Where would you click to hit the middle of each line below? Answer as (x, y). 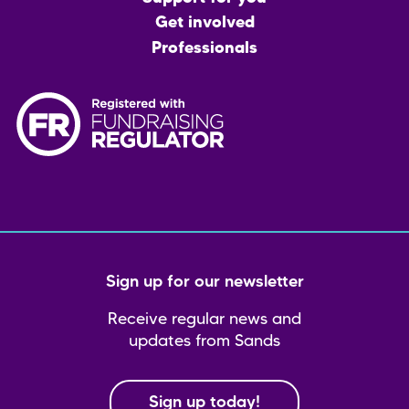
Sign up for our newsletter (204, 283)
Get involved (204, 23)
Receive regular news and (204, 320)
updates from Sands (204, 342)
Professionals (204, 49)
